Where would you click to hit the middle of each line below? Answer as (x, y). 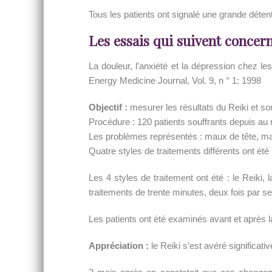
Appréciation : (119, 246)
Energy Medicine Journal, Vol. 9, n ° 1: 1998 (175, 80)
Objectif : (108, 107)
